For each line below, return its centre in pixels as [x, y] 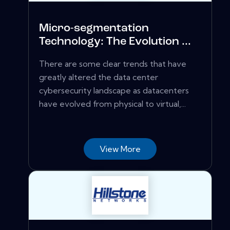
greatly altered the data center [99, 77]
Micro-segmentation [94, 28]
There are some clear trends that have [113, 63]
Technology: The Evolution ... [115, 42]
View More [120, 149]
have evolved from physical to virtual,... [112, 103]
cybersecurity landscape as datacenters [114, 90]
